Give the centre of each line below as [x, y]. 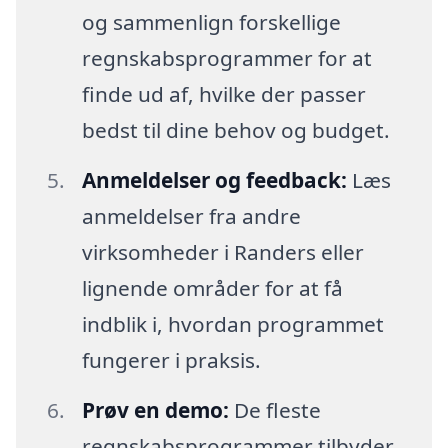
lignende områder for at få [212, 288]
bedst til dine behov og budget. [235, 130]
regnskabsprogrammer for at [226, 58]
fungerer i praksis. [171, 360]
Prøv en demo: [155, 410]
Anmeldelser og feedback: [214, 180]
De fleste [274, 410]
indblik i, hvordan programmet [232, 324]
